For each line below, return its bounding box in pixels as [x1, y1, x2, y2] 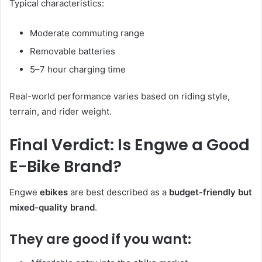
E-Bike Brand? [9, 155, 122, 177]
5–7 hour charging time [30, 63, 126, 75]
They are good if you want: [9, 230, 191, 249]
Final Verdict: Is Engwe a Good [9, 133, 250, 156]
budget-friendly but [169, 187, 252, 198]
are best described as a [68, 187, 169, 198]
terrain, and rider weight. [9, 105, 112, 117]
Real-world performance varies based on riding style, [9, 90, 230, 102]
